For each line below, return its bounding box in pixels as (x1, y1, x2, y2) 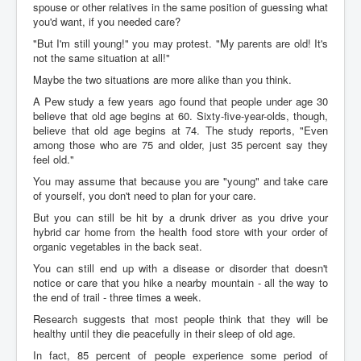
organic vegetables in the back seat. (33, 238, 202, 254)
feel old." (33, 151, 74, 167)
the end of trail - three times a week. (33, 288, 201, 305)
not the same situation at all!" (33, 49, 170, 65)
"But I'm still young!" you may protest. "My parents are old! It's (33, 35, 328, 51)
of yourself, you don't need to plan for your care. (33, 187, 256, 203)
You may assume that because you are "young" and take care (33, 172, 328, 189)
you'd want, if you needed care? (33, 13, 180, 29)
